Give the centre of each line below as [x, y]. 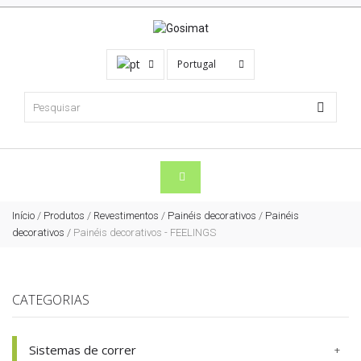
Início [23, 216]
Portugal [198, 64]
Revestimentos [126, 216]
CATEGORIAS [51, 300]
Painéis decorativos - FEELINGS [145, 232]
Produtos [64, 216]
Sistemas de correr [83, 350]
